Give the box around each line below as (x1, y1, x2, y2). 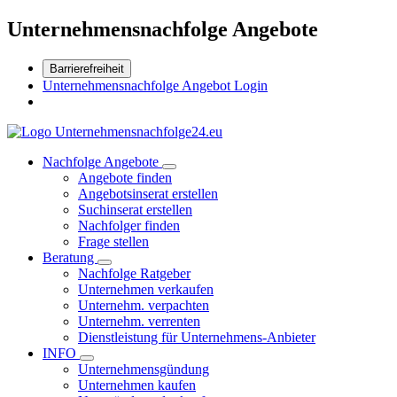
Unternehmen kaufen (78, 377, 196, 393)
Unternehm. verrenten (78, 313, 200, 329)
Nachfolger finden (78, 217, 180, 233)
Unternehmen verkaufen (78, 281, 214, 297)
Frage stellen (78, 233, 149, 249)
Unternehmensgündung (78, 361, 209, 377)
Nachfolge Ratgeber (78, 265, 191, 281)
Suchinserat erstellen (78, 201, 192, 217)
